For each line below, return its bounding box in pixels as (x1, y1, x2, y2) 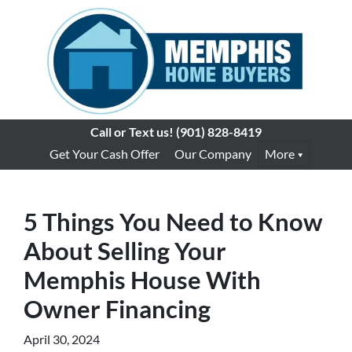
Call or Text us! (90, 124, 174, 139)
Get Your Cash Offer (49, 146, 159, 161)
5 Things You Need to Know (24, 207, 323, 236)
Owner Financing (24, 294, 211, 324)
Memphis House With (24, 265, 261, 295)
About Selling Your (24, 236, 226, 266)
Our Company (174, 146, 251, 161)
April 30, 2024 (24, 332, 100, 346)
